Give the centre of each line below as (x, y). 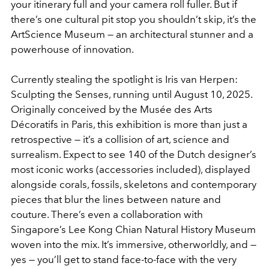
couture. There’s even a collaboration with (107, 214)
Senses (92, 94)
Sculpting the (43, 94)
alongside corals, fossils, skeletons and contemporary (134, 184)
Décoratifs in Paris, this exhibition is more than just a (129, 124)
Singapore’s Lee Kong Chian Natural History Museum (133, 229)
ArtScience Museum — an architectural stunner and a (132, 34)
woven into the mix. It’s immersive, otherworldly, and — (134, 244)
